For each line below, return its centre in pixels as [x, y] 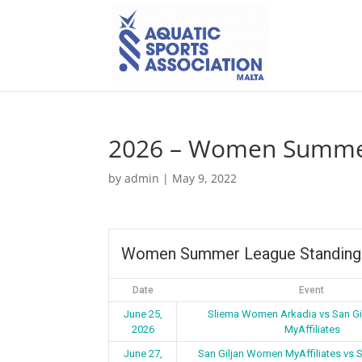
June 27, [143, 354]
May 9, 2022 [205, 178]
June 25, [143, 314]
